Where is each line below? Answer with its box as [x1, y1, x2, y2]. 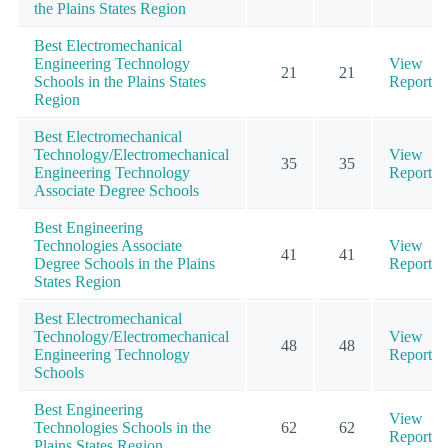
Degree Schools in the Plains [34, 255, 215, 273]
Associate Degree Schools [34, 182, 199, 200]
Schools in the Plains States [34, 73, 206, 91]
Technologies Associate [34, 237, 182, 255]
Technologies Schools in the [34, 419, 211, 437]
